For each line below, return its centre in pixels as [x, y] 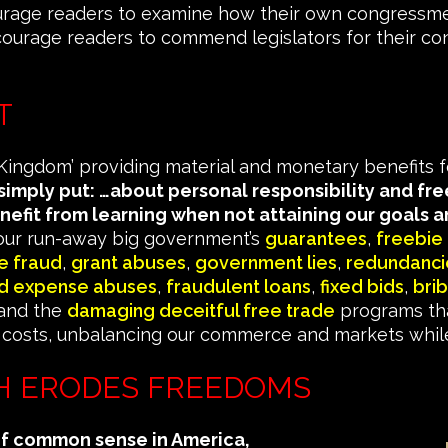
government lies [266, 263]
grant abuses [128, 263]
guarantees [316, 239]
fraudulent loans [238, 287]
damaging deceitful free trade [201, 311]
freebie [409, 239]
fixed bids [362, 287]
